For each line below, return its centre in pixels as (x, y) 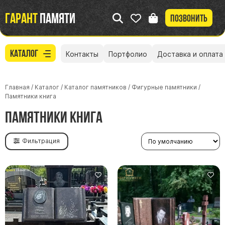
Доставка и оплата (190, 54)
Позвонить (189, 18)
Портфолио (128, 54)
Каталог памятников (95, 87)
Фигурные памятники (164, 87)
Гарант (21, 18)
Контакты (82, 54)
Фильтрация (41, 141)
